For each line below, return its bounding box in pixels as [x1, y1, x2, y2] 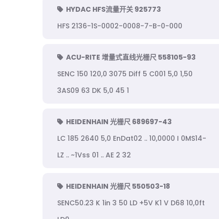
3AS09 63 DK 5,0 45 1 [57, 86, 129, 95]
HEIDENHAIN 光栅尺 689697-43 [66, 117, 172, 127]
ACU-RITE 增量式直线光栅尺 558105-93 [66, 52, 196, 62]
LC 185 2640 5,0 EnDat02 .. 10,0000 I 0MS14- [57, 133, 206, 143]
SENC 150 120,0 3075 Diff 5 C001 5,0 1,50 [57, 69, 193, 79]
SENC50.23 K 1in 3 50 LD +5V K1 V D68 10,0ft [57, 198, 205, 208]
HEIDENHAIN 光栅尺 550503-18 [66, 181, 170, 191]
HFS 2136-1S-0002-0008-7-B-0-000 [57, 21, 182, 31]
